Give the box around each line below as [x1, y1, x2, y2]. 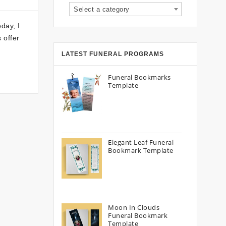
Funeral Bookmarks [108, 73, 171, 82]
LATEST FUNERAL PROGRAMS [62, 50, 164, 58]
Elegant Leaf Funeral [108, 138, 174, 147]
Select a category [74, 6, 130, 13]
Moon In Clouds [108, 203, 159, 212]
